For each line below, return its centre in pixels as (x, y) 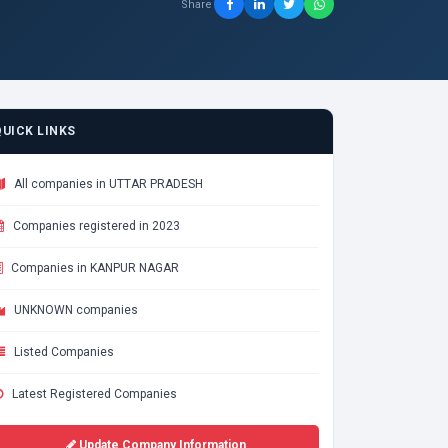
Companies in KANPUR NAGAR (93, 268)
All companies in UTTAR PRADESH (107, 184)
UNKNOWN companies (74, 310)
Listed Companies (62, 352)
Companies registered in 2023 (95, 226)
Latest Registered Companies (93, 394)
